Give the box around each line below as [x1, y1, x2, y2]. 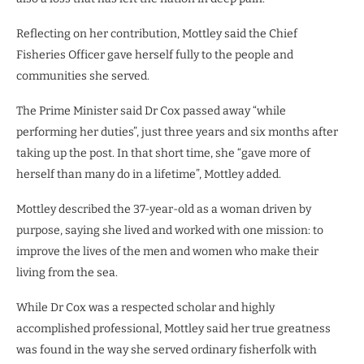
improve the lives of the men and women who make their [16, 244, 318, 258]
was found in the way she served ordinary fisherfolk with [16, 342, 317, 357]
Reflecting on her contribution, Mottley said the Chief [16, 26, 297, 41]
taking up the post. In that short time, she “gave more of [16, 145, 310, 160]
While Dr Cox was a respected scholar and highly [16, 300, 275, 314]
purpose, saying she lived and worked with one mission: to [16, 223, 323, 237]
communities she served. [16, 68, 149, 83]
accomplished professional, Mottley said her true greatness [16, 321, 331, 336]
